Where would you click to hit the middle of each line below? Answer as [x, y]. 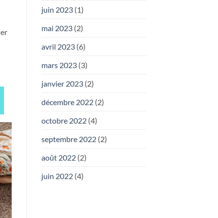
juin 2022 [57, 176]
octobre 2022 [64, 120]
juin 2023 [57, 9]
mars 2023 [59, 65]
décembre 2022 [67, 102]
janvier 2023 [62, 83]
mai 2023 [57, 28]
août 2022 [58, 157]
